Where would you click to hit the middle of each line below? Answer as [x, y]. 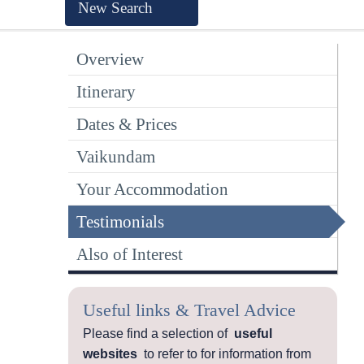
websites [110, 354]
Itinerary [106, 91]
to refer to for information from [224, 354]
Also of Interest [130, 254]
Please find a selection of [158, 334]
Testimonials [120, 221]
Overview [110, 59]
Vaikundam [116, 156]
